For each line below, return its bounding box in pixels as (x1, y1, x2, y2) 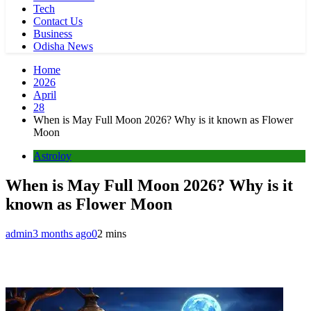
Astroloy (33, 150, 72, 162)
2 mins (97, 227, 126, 239)
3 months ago (33, 227, 92, 239)
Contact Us (33, 15, 83, 27)
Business (33, 28, 72, 40)
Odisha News (33, 40, 93, 52)
